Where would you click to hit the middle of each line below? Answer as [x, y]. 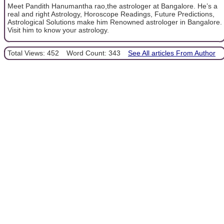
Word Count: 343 [93, 53]
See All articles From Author [172, 53]
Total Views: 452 [33, 53]
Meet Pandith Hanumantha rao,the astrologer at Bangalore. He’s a [112, 6]
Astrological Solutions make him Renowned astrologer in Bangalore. [115, 22]
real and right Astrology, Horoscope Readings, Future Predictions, [111, 14]
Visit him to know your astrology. [58, 30]
